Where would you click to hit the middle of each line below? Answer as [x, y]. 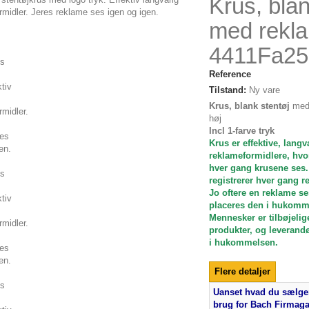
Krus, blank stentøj [249, 106]
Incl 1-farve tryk [241, 131]
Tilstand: [227, 90]
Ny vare [264, 90]
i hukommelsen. [243, 242]
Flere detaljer [242, 271]
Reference [230, 74]
